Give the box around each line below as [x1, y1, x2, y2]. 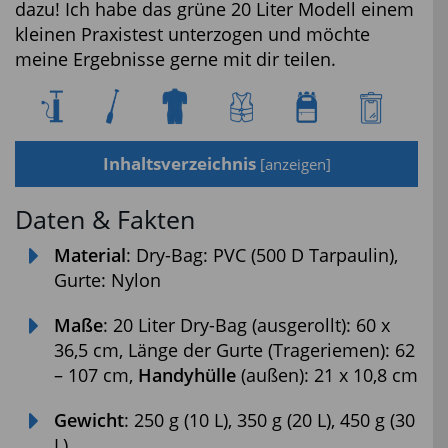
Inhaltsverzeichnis [102, 151, 256, 175]
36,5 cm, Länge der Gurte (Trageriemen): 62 [54, 337, 415, 362]
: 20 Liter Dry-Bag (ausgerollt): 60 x [103, 312, 390, 337]
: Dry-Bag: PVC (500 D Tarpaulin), [126, 242, 398, 267]
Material [54, 242, 126, 267]
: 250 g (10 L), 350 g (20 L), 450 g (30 [124, 407, 415, 432]
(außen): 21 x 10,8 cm [236, 362, 418, 387]
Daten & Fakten [15, 202, 195, 236]
